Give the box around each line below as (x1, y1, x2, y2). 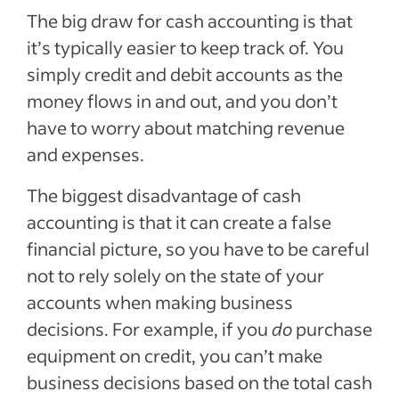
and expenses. (27, 142, 144, 166)
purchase (292, 317, 372, 340)
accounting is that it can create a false (27, 210, 331, 233)
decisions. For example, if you (27, 317, 272, 340)
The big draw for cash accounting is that (27, 9, 353, 32)
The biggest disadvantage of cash (27, 183, 301, 207)
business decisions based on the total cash (27, 370, 372, 394)
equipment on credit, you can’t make (27, 344, 322, 367)
